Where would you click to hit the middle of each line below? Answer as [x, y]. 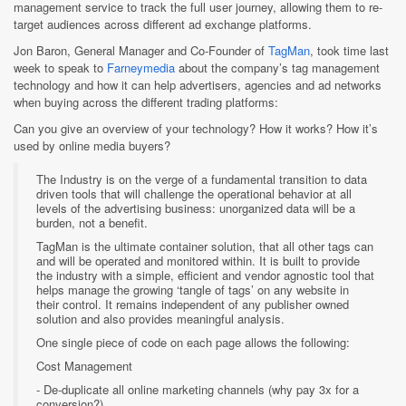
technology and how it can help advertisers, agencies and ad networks [198, 85]
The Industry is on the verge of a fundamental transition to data [202, 179]
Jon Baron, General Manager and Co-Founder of [141, 50]
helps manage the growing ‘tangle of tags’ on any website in [193, 290]
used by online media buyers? [92, 145]
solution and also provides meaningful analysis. [160, 319]
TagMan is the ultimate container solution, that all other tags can [205, 246]
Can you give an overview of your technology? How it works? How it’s [196, 128]
